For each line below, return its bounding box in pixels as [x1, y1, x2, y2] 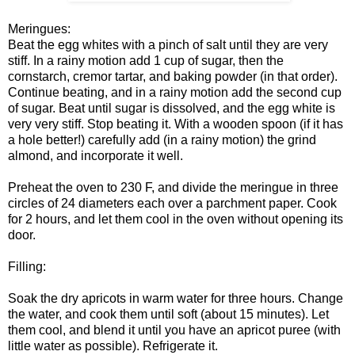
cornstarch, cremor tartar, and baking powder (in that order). [8, 69, 338, 83]
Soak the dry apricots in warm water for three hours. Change [8, 291, 343, 305]
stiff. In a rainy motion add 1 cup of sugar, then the [8, 53, 284, 67]
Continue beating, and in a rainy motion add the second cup [8, 85, 342, 99]
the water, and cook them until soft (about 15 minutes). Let [8, 307, 329, 321]
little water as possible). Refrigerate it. [8, 338, 218, 353]
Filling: [8, 259, 46, 273]
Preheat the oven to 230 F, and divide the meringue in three [8, 180, 338, 194]
